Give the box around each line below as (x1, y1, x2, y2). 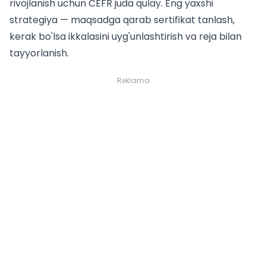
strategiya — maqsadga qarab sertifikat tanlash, (9, 13, 235, 27)
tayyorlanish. (9, 46, 69, 61)
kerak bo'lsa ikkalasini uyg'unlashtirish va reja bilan (9, 30, 242, 44)
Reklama (116, 75, 150, 86)
